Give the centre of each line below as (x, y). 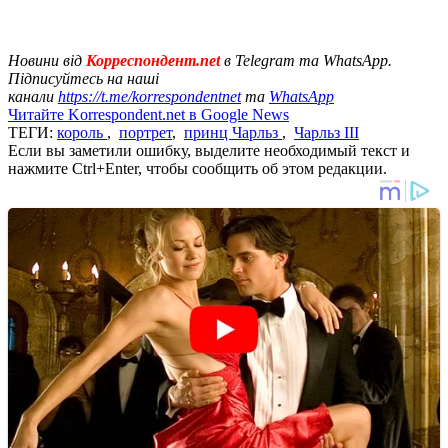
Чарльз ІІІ (326, 132)
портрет (145, 132)
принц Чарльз (233, 132)
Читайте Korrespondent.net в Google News (148, 114)
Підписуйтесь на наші (83, 78)
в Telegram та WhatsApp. (308, 60)
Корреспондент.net (153, 60)
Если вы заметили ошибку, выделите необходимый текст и (209, 150)
